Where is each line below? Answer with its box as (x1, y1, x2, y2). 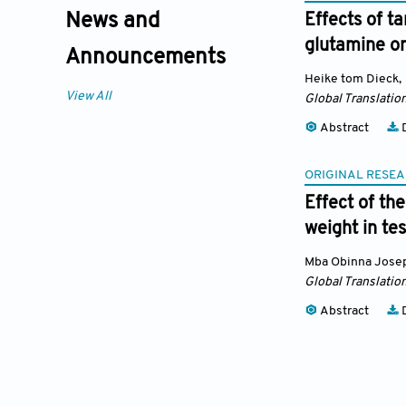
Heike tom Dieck (304, 72, 399, 86)
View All (65, 90, 111, 104)
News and (65, 11, 159, 34)
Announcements (65, 47, 226, 70)
